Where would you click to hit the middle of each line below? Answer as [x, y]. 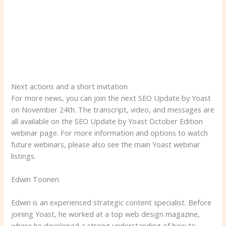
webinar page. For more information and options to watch [110, 132]
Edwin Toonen [35, 179]
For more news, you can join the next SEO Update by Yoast [111, 98]
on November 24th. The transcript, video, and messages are [113, 109]
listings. [24, 156]
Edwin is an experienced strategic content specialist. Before [111, 203]
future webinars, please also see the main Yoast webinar [106, 144]
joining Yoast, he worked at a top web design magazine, [106, 214]
